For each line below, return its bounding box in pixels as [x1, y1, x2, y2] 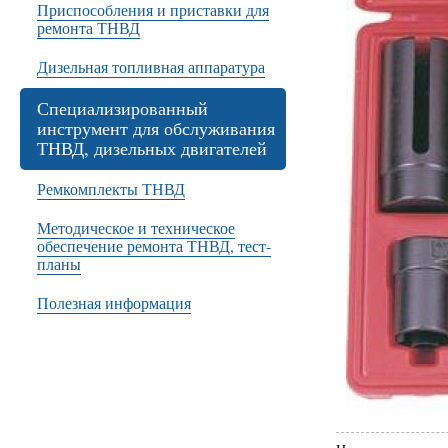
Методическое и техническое [37, 217, 235, 238]
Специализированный [37, 96, 208, 120]
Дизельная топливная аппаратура [37, 56, 265, 77]
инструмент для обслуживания [37, 116, 275, 140]
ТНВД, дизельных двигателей [37, 136, 267, 160]
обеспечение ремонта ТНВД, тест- [37, 235, 271, 256]
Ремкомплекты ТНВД [37, 178, 185, 199]
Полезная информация [37, 292, 191, 313]
